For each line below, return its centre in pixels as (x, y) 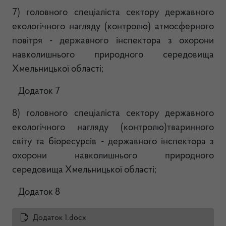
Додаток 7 (36, 92)
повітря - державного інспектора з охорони (113, 41)
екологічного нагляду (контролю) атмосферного (113, 27)
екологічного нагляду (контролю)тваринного (113, 128)
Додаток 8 (36, 192)
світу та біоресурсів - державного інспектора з (113, 142)
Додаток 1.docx (60, 218)
